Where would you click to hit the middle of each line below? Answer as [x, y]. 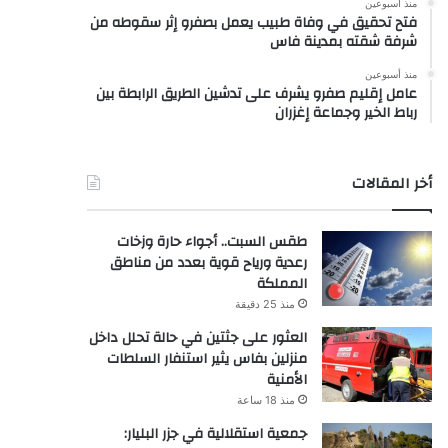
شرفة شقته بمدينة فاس [343, 41]
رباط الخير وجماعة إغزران [345, 112]
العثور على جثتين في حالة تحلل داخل [197, 337]
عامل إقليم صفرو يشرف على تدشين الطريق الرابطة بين [256, 93]
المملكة [281, 283]
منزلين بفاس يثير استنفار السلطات [206, 358]
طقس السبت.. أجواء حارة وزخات [211, 241]
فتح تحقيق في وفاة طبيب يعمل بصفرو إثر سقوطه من [253, 22]
